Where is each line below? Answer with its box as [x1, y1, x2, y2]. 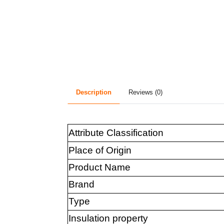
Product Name [68, 162, 130, 173]
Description [75, 88, 111, 96]
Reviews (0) [128, 88, 162, 96]
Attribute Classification [68, 127, 163, 138]
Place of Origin [68, 145, 131, 156]
